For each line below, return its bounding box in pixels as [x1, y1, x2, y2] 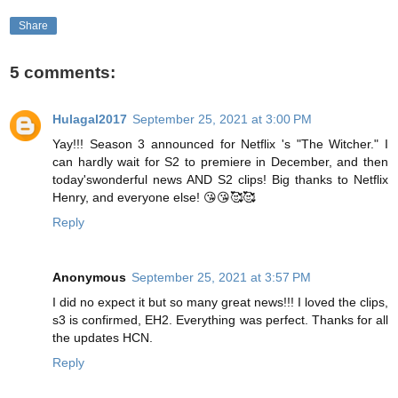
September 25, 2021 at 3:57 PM [131, 269, 311, 284]
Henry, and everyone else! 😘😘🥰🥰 [52, 189, 255, 204]
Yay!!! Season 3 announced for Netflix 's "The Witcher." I [52, 136, 388, 151]
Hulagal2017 [52, 111, 127, 126]
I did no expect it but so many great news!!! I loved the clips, [52, 294, 388, 309]
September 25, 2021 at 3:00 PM [132, 111, 312, 126]
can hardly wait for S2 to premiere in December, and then [52, 154, 388, 169]
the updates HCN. [52, 330, 153, 345]
